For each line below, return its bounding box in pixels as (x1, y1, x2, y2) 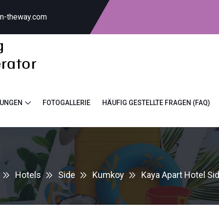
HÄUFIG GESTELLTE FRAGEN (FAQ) (102, 98, 210, 107)
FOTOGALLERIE (43, 98, 90, 107)
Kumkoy (92, 169, 124, 180)
